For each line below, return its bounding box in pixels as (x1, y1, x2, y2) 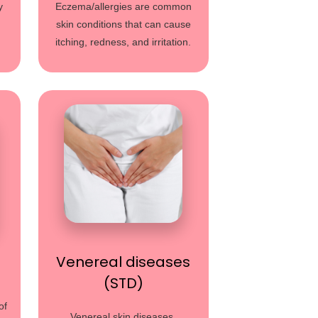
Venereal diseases (56, 252, 191, 272)
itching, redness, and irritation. (55, 36, 192, 48)
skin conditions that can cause (55, 18, 191, 30)
